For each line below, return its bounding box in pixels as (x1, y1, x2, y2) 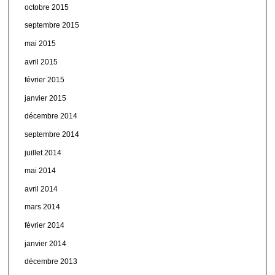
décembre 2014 (24, 112, 77, 121)
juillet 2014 (24, 148, 61, 157)
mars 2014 (24, 203, 60, 212)
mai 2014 (24, 166, 56, 176)
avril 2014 (24, 184, 58, 193)
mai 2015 (24, 39, 56, 48)
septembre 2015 (24, 21, 79, 30)
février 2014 (24, 221, 64, 230)
